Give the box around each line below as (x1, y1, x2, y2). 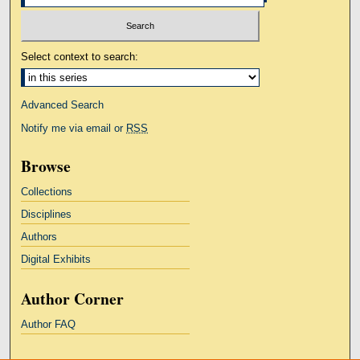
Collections (21, 185, 73, 198)
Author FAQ (21, 317, 76, 330)
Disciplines (21, 207, 72, 220)
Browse (21, 153, 72, 178)
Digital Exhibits (21, 252, 92, 265)
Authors (21, 230, 58, 243)
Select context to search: (21, 50, 139, 63)
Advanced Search (21, 98, 104, 111)
